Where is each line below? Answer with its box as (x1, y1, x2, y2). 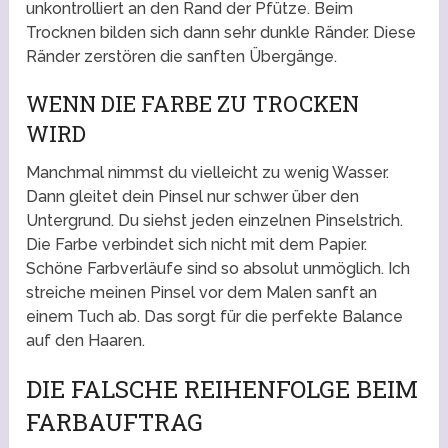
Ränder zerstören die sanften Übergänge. (26, 47, 338, 67)
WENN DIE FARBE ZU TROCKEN (26, 89, 360, 119)
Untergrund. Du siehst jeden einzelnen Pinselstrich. (26, 211, 404, 231)
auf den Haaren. (26, 331, 146, 351)
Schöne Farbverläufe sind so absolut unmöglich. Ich (26, 259, 411, 279)
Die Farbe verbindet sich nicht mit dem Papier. (26, 235, 368, 255)
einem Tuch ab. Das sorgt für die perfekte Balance (26, 307, 404, 327)
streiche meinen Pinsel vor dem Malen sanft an (26, 283, 378, 303)
